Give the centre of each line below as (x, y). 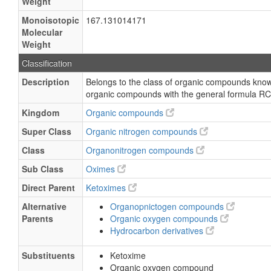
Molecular (42, 32)
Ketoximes (107, 188)
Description (46, 82)
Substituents (48, 255)
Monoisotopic (51, 20)
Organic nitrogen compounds (143, 131)
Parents (38, 218)
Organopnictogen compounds (168, 206)
